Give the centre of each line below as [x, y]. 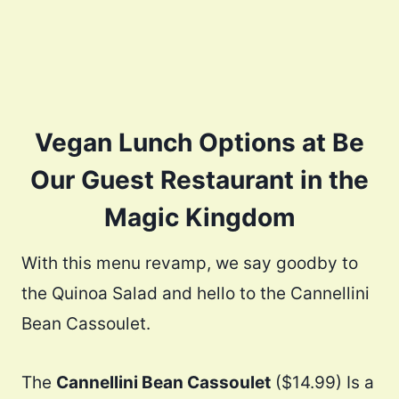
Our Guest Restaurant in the [199, 180]
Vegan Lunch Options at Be [199, 143]
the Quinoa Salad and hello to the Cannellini [195, 294]
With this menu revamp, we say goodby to [190, 264]
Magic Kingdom [199, 218]
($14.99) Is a [322, 383]
